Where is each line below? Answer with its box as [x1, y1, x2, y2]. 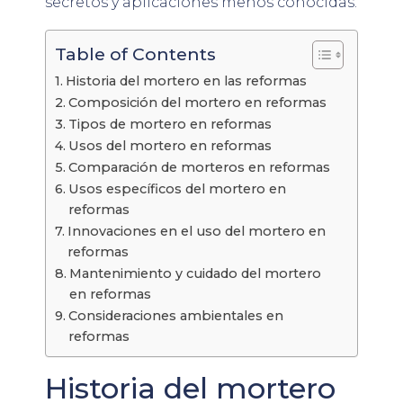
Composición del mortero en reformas [67, 94, 327, 111]
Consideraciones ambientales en [67, 307, 283, 324]
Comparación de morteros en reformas [67, 158, 330, 175]
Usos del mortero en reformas [67, 137, 272, 154]
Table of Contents [55, 43, 216, 66]
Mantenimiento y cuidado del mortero [68, 264, 321, 282]
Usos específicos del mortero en [67, 180, 286, 197]
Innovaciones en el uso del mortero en [67, 222, 326, 239]
